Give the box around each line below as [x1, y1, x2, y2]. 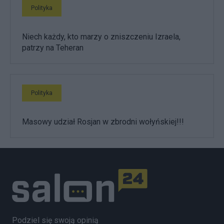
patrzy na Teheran [22, 43, 83, 53]
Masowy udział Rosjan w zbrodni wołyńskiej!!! [22, 117, 184, 127]
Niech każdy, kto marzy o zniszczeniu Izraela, [22, 32, 180, 42]
